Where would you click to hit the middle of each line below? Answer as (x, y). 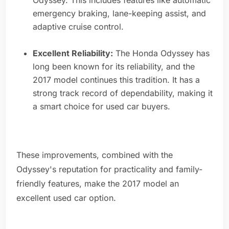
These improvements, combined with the (95, 155)
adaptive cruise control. (78, 27)
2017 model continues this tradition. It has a (116, 80)
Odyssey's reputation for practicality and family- (109, 169)
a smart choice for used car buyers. (101, 107)
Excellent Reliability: (73, 53)
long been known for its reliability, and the (114, 67)
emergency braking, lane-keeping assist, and (119, 14)
